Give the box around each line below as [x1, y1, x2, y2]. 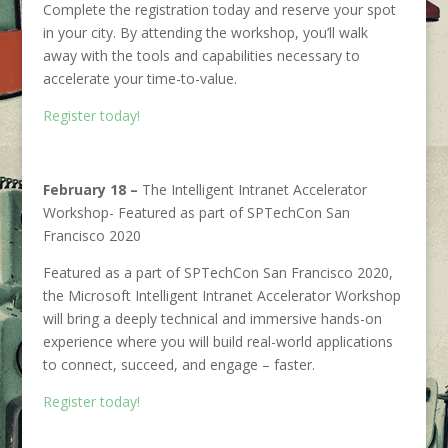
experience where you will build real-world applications [42, 332, 393, 351]
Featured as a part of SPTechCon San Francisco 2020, [42, 263, 393, 282]
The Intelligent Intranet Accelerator [141, 180, 367, 199]
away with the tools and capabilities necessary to [42, 46, 360, 65]
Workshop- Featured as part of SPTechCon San [42, 203, 350, 222]
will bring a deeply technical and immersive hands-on [42, 309, 382, 328]
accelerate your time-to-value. [42, 69, 237, 88]
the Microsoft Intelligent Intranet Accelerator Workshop [42, 286, 401, 305]
